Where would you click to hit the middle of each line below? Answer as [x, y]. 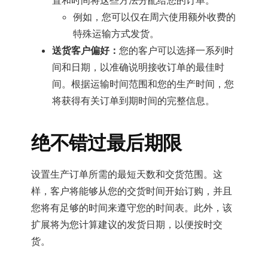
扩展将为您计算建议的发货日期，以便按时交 [127, 225]
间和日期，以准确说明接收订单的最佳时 [138, 67]
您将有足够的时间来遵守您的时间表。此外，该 [132, 208]
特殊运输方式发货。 [116, 34]
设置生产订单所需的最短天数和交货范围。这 [127, 174]
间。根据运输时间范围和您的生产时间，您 [143, 84]
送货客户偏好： [86, 51]
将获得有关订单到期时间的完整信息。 [134, 101]
